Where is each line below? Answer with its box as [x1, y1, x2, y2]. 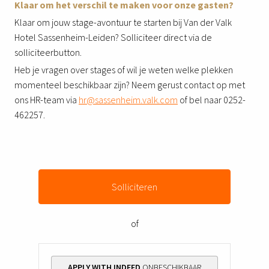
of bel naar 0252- [178, 93, 246, 106]
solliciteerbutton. [14, 46, 82, 58]
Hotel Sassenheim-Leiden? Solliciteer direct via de [14, 31, 212, 43]
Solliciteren [112, 180, 157, 193]
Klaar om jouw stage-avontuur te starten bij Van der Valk [14, 16, 232, 28]
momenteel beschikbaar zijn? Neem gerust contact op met [14, 78, 245, 91]
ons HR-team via [14, 93, 79, 106]
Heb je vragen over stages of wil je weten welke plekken [14, 63, 233, 76]
